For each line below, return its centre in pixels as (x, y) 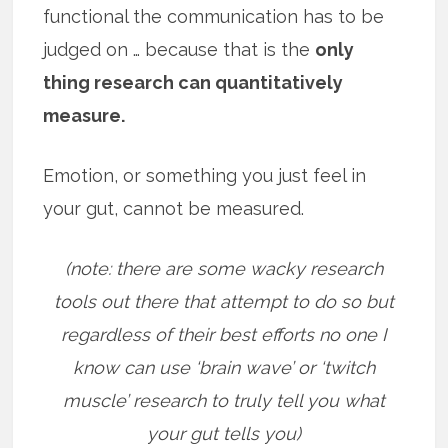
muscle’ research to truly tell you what (223, 400)
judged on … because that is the (179, 49)
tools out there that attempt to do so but (223, 301)
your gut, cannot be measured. (174, 208)
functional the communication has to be (214, 16)
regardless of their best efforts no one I (224, 334)
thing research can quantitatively (193, 82)
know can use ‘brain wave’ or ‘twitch (223, 367)
